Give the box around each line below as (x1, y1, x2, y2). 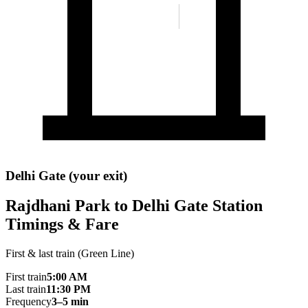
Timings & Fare (5, 215, 119, 234)
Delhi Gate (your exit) (5, 168, 127, 183)
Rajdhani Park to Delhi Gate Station (5, 197, 263, 215)
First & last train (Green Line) (5, 247, 134, 260)
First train (5, 271, 47, 283)
